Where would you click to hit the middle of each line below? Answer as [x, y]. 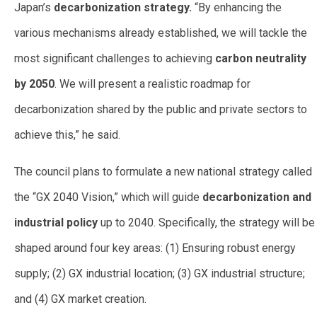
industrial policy [57, 223]
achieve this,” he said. [67, 135]
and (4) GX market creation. [80, 299]
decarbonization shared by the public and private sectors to [161, 110]
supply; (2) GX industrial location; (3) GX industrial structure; [160, 274]
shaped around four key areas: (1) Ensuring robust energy [155, 248]
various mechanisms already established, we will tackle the [161, 33]
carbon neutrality [261, 59]
